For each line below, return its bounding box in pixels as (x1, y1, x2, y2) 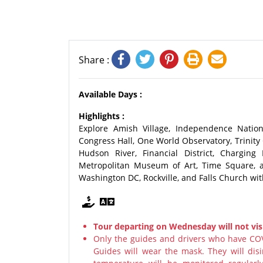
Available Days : (79, 89, 142, 100)
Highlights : (79, 110, 124, 122)
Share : (79, 53, 112, 66)
